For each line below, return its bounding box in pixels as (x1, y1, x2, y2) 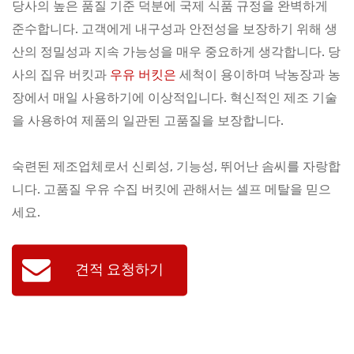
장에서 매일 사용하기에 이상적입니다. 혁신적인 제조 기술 (12, 90, 337, 105)
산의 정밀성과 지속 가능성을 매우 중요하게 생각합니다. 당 (12, 44, 341, 59)
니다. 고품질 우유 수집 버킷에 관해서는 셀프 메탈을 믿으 (12, 182, 331, 197)
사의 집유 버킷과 (12, 67, 110, 82)
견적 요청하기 (75, 261, 164, 278)
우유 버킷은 (110, 67, 176, 82)
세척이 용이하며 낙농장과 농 (176, 67, 341, 82)
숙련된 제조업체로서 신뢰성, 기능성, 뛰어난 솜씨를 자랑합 (12, 159, 341, 174)
